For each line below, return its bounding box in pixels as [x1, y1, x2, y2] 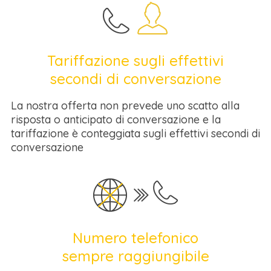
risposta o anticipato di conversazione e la [11, 113, 221, 126]
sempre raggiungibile [62, 247, 209, 265]
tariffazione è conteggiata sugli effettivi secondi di [11, 126, 260, 140]
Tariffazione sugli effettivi [47, 51, 224, 70]
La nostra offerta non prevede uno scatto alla [11, 99, 240, 113]
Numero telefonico [73, 229, 198, 247]
